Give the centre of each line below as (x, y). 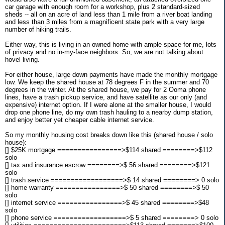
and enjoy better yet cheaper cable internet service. (80, 120)
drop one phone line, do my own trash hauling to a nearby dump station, (109, 112)
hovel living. (22, 59)
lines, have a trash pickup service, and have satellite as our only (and (106, 97)
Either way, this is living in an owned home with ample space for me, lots (111, 44)
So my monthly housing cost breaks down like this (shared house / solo (109, 135)
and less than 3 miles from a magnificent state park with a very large (105, 22)
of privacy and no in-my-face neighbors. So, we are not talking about (104, 52)
